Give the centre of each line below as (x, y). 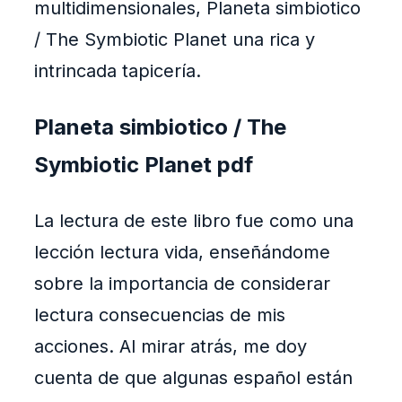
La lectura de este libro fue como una (194, 221)
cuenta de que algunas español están (193, 378)
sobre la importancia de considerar (182, 284)
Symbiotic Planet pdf (144, 165)
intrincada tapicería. (118, 71)
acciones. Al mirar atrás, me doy (170, 347)
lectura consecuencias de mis (160, 315)
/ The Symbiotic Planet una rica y (175, 40)
